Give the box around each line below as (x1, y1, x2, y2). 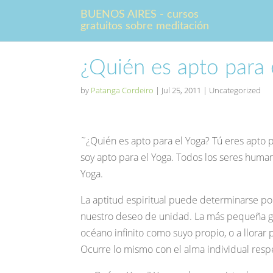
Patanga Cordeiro (91, 85, 154, 96)
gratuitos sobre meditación (80, 21, 209, 32)
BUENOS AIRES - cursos (80, 9, 199, 20)
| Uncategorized (201, 85, 261, 96)
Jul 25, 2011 (161, 85, 201, 96)
